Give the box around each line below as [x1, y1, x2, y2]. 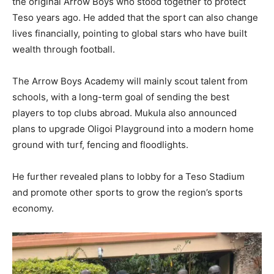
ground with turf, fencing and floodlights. [12, 138, 188, 150]
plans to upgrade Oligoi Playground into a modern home [12, 122, 254, 135]
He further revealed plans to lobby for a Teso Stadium [12, 170, 245, 182]
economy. [12, 202, 54, 214]
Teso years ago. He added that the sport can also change [12, 11, 258, 23]
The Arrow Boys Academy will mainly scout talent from [12, 75, 248, 87]
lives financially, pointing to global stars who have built [12, 27, 247, 39]
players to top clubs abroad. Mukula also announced [12, 106, 237, 119]
